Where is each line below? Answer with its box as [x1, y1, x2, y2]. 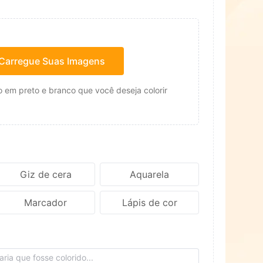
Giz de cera [19, 168, 72, 180]
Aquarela [130, 168, 170, 180]
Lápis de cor [122, 197, 177, 208]
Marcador [24, 197, 68, 208]
